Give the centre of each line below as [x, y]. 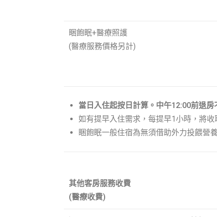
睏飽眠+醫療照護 [98, 32]
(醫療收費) [87, 197]
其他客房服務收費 [100, 184]
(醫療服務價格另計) [102, 46]
